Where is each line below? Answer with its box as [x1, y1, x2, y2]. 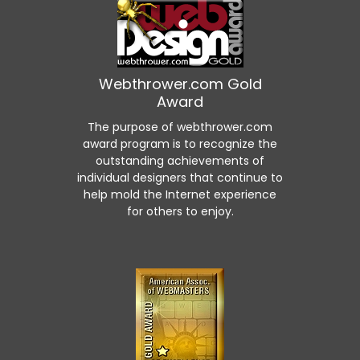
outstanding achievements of [96, 153, 264, 169]
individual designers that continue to [77, 170, 283, 186]
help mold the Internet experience [84, 186, 276, 202]
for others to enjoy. [126, 203, 234, 219]
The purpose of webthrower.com [88, 119, 272, 135]
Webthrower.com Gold [98, 74, 262, 94]
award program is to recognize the [83, 136, 277, 152]
